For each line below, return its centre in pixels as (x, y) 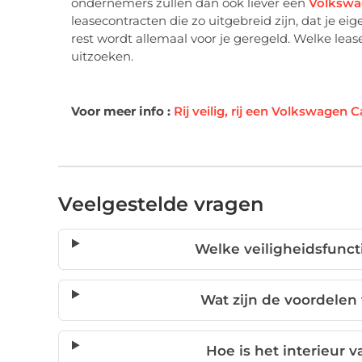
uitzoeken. (102, 57)
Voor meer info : (122, 111)
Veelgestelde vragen (161, 204)
